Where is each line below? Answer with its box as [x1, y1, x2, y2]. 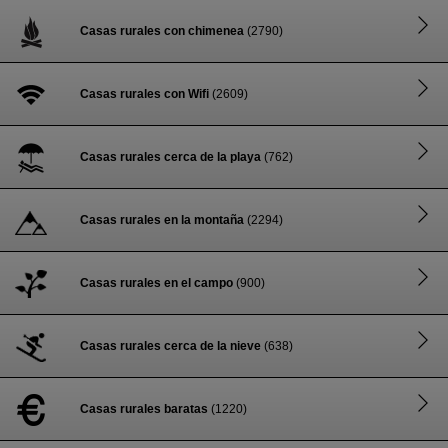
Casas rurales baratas [80, 402, 208, 416]
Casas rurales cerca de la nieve [80, 339, 261, 353]
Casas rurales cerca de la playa [80, 150, 261, 164]
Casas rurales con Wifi [80, 87, 209, 101]
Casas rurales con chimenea [80, 24, 244, 38]
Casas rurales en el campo [80, 276, 233, 290]
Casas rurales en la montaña [80, 213, 244, 227]
